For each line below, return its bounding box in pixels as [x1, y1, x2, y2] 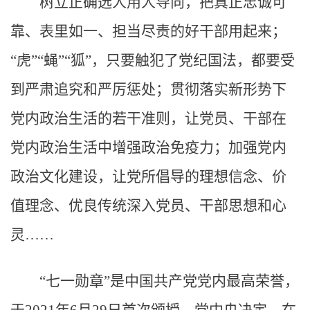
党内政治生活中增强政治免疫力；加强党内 [10, 139, 286, 156]
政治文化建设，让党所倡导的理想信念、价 [10, 168, 286, 185]
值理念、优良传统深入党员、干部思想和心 [10, 197, 286, 214]
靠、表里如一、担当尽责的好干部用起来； [10, 23, 286, 39]
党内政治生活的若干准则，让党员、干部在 [10, 110, 286, 127]
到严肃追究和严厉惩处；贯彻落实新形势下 [10, 81, 286, 98]
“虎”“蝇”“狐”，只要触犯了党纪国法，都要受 [10, 52, 295, 69]
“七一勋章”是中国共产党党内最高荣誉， [39, 273, 299, 289]
